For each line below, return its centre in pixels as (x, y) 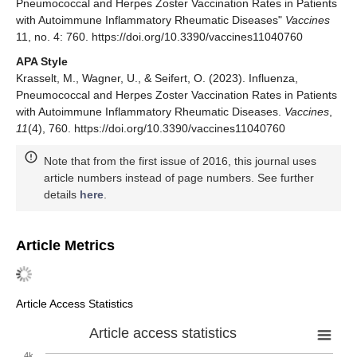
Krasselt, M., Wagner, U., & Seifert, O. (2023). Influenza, (157, 78)
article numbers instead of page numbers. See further (179, 178)
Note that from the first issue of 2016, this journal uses (180, 161)
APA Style (42, 62)
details (62, 195)
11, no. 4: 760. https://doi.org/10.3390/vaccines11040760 (159, 37)
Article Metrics (65, 246)
